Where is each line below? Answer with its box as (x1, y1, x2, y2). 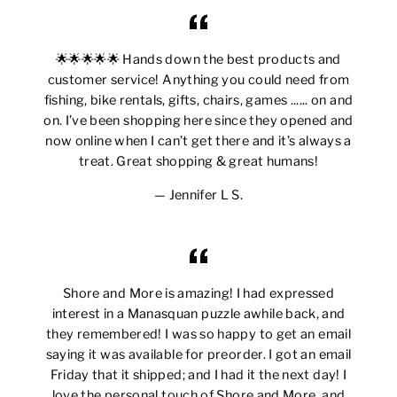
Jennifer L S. (168, 187, 244, 204)
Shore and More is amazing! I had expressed (62, 285, 335, 302)
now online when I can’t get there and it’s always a (45, 133, 352, 150)
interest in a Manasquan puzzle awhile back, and (51, 306, 346, 323)
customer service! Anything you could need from (47, 72, 350, 89)
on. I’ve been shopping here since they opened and (43, 113, 354, 129)
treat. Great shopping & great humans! (78, 153, 319, 170)
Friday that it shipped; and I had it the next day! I (50, 367, 347, 384)
